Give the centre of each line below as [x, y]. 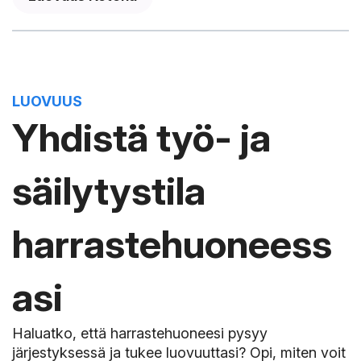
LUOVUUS [47, 101]
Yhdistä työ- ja [141, 137]
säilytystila [109, 190]
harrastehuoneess [172, 243]
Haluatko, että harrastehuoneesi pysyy [140, 333]
